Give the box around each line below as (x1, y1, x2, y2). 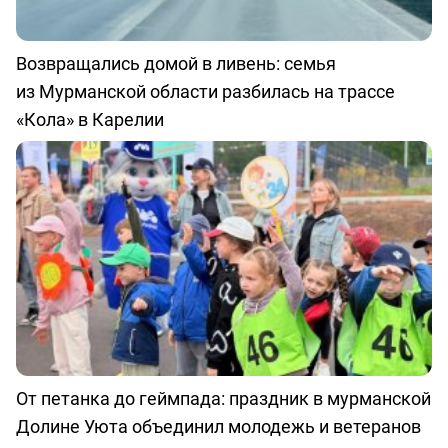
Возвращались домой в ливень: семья (16, 51, 336, 76)
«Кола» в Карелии (16, 107, 164, 132)
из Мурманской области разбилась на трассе (16, 79, 395, 104)
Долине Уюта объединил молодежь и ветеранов (16, 413, 421, 438)
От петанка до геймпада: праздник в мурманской (16, 385, 431, 410)
